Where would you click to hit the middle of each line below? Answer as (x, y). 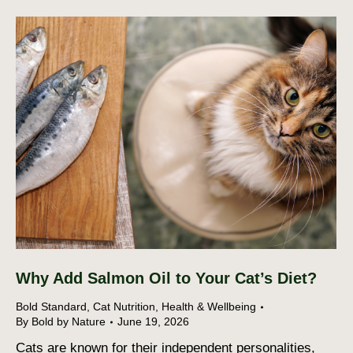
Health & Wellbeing (209, 307)
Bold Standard (51, 307)
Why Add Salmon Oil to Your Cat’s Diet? (169, 279)
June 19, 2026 (153, 322)
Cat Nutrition (124, 307)
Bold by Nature (69, 322)
